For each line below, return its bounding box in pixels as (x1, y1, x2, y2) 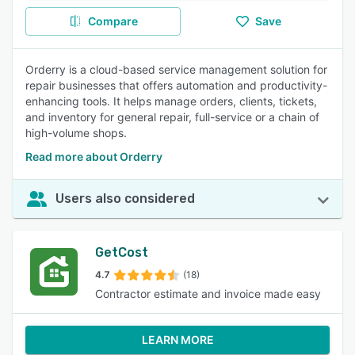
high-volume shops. (25, 126, 127, 139)
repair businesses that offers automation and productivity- (25, 78, 327, 92)
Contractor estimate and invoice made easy (95, 287, 321, 300)
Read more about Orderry (25, 150, 162, 163)
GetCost (95, 245, 148, 260)
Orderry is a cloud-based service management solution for (25, 63, 327, 76)
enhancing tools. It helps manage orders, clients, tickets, (25, 94, 317, 108)
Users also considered (55, 191, 195, 206)
